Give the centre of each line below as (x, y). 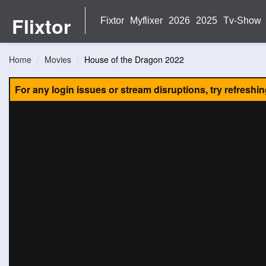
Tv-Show (242, 20)
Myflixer (146, 20)
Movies (58, 59)
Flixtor (41, 26)
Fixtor (112, 20)
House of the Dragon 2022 (134, 59)
